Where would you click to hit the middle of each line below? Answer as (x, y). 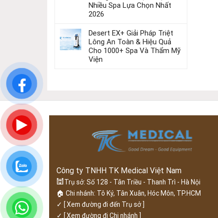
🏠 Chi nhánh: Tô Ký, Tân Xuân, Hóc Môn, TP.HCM (128, 193)
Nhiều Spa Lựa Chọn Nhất (130, 5)
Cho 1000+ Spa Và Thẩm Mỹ (135, 51)
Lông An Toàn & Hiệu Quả (130, 42)
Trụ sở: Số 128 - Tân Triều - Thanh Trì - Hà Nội (132, 182)
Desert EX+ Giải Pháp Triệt (131, 33)
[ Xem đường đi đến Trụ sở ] (103, 204)
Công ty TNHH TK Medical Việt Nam (119, 170)
